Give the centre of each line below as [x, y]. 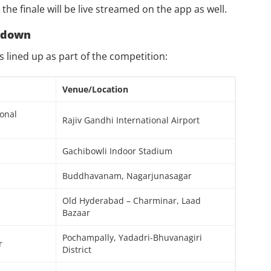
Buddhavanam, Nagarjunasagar [127, 175]
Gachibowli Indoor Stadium [117, 151]
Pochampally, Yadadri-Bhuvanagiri [132, 237]
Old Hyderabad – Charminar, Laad [131, 200]
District [77, 249]
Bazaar [76, 212]
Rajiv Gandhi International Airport [131, 120]
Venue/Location [95, 89]
